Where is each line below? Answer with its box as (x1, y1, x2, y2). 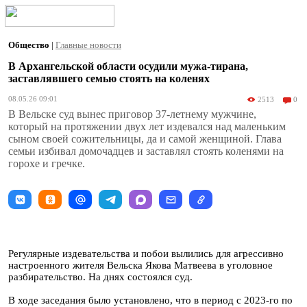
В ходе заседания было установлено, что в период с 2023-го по (8, 295, 293, 306)
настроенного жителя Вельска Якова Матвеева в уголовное (8, 260, 273, 271)
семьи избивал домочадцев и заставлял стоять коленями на (8, 145, 284, 157)
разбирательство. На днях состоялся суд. (8, 271, 193, 282)
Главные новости (56, 40, 121, 50)
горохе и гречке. (8, 158, 85, 169)
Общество (8, 40, 51, 50)
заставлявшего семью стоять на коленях (8, 73, 210, 84)
